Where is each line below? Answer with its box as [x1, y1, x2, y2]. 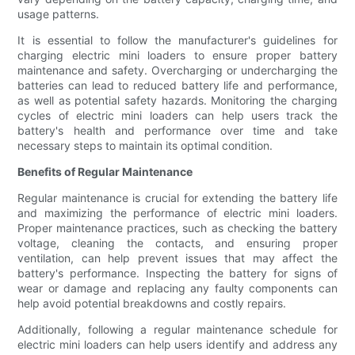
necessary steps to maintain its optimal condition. [17, 139, 273, 153]
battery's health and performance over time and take [17, 124, 338, 138]
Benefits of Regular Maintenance [17, 165, 193, 179]
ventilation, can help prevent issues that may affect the [17, 251, 338, 265]
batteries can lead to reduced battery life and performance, [17, 78, 338, 93]
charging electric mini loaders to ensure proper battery [17, 48, 338, 63]
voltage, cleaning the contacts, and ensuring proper [17, 236, 338, 250]
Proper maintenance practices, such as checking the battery [17, 221, 338, 235]
